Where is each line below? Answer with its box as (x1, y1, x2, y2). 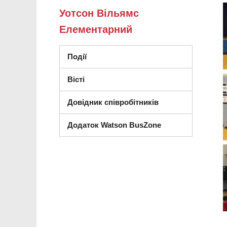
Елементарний (59, 24, 132, 35)
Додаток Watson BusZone (67, 121, 161, 130)
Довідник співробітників (67, 98, 159, 107)
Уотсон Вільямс (59, 8, 139, 19)
